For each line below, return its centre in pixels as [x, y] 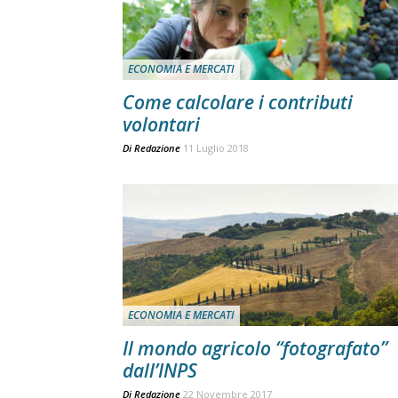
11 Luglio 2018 [216, 148]
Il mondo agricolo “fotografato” [255, 348]
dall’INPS [160, 370]
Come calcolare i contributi [238, 102]
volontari [161, 124]
